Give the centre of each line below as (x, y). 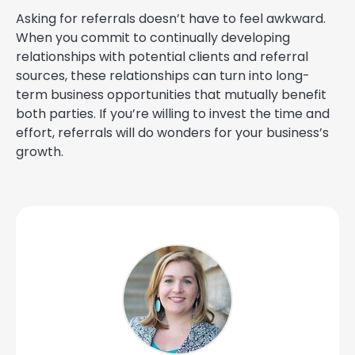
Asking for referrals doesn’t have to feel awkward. (171, 19)
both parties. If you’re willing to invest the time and (173, 114)
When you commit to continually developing (153, 38)
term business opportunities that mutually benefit (171, 95)
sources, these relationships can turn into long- (163, 76)
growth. (40, 152)
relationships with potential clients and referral (162, 57)
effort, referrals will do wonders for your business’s (172, 133)
